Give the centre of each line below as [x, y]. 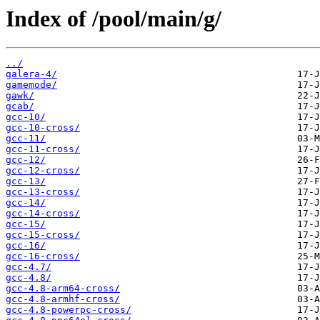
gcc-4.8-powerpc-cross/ [69, 310]
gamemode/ [31, 85]
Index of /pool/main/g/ [114, 19]
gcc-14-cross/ [43, 214]
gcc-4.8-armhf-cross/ [63, 299]
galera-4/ [31, 74]
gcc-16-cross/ [43, 256]
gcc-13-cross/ [43, 192]
